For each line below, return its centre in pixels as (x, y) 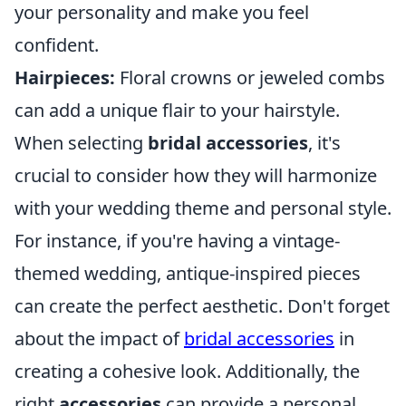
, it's (324, 143)
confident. (57, 45)
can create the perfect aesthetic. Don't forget (202, 306)
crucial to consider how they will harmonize (196, 175)
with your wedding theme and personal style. (203, 208)
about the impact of (99, 338)
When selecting (81, 143)
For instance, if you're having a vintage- (177, 241)
